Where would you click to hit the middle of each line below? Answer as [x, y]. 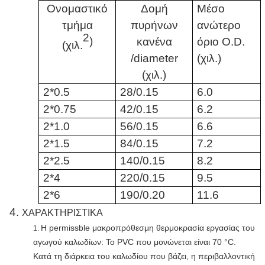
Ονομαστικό [77, 9]
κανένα [154, 42]
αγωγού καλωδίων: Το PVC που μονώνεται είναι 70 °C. [135, 242]
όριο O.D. [221, 42]
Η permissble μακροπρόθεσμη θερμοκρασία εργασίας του [148, 228]
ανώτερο [219, 25]
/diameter [154, 58]
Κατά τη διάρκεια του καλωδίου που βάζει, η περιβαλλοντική [144, 256]
